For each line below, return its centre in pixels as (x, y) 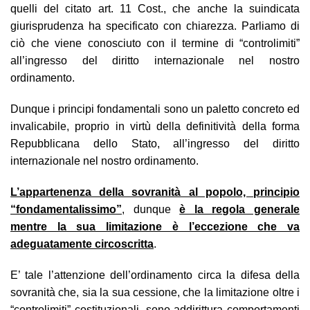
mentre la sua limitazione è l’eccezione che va (155, 226)
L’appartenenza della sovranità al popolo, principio (155, 192)
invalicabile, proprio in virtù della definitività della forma (155, 126)
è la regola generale (240, 209)
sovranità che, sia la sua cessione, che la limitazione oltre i (155, 292)
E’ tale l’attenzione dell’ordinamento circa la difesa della (155, 275)
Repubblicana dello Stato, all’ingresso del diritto (155, 143)
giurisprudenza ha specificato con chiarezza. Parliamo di (155, 26)
